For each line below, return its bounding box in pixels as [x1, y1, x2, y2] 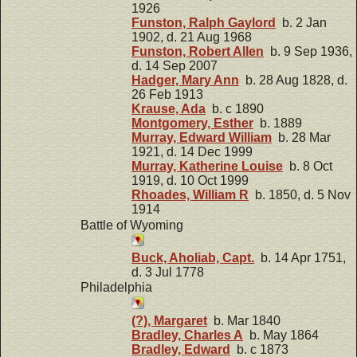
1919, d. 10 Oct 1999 [131, 173, 249, 187]
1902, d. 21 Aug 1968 [131, 29, 252, 44]
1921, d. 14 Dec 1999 [131, 144, 253, 159]
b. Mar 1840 [207, 313, 280, 328]
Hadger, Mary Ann [131, 73, 239, 87]
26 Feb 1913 [131, 87, 203, 101]
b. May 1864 [243, 328, 319, 342]
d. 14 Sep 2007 [131, 58, 218, 73]
